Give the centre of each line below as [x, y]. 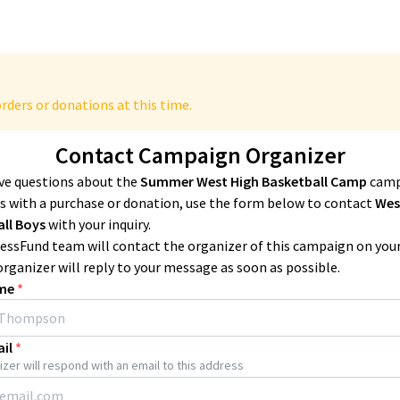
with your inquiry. [100, 224]
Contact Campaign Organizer [200, 155]
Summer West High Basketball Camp [255, 181]
